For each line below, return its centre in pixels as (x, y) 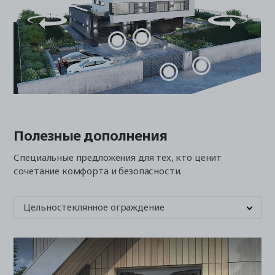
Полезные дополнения (90, 135)
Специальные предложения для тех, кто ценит (118, 157)
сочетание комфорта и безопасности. (98, 170)
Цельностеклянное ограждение (94, 207)
